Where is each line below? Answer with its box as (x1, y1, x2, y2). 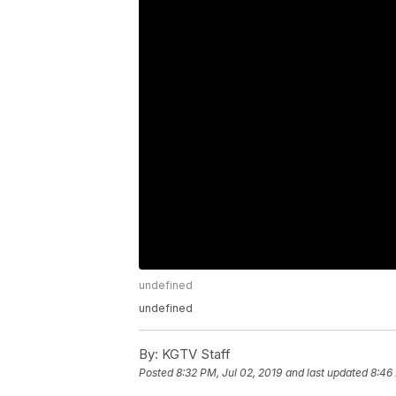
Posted (139, 366, 176, 380)
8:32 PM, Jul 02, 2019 (176, 366, 282, 380)
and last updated (286, 366, 368, 380)
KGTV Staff (158, 346, 231, 363)
